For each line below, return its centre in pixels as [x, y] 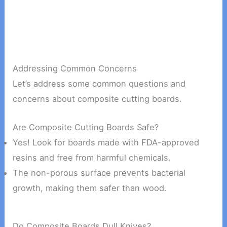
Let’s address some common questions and [99, 83]
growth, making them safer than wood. [90, 188]
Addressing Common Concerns [75, 68]
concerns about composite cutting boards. [98, 99]
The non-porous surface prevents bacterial [99, 173]
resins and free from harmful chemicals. [92, 158]
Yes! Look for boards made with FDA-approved [106, 143]
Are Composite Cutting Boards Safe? [86, 127]
